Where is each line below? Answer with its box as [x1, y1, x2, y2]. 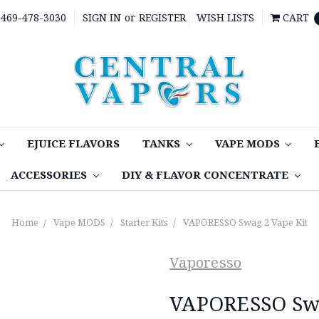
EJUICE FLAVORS [26, 135, 120, 150]
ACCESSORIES [11, 167, 90, 182]
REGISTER [138, 11, 186, 24]
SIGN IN [82, 11, 121, 24]
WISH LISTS [197, 11, 255, 24]
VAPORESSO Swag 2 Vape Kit [183, 215, 308, 229]
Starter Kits [120, 215, 168, 229]
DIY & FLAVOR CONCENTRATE [121, 167, 291, 182]
